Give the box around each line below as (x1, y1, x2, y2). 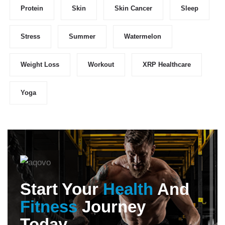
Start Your (20, 179, 103, 198)
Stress (21, 33, 40, 41)
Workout (88, 61, 114, 69)
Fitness (20, 197, 77, 216)
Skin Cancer (115, 5, 152, 13)
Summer (69, 33, 95, 41)
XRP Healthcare (143, 61, 191, 69)
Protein (21, 5, 43, 13)
